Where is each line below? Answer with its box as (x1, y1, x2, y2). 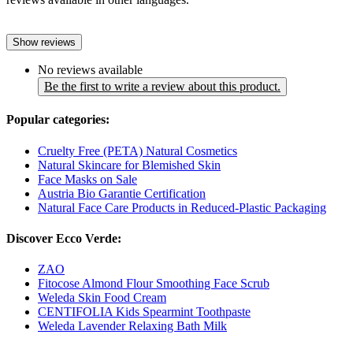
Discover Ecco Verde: (6, 231, 121, 245)
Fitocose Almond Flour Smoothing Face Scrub (38, 277, 269, 291)
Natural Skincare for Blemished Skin (38, 158, 221, 172)
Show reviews (13, 36, 76, 49)
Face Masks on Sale (38, 172, 137, 186)
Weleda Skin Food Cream (38, 291, 166, 305)
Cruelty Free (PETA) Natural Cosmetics (38, 143, 237, 158)
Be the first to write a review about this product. (44, 80, 281, 94)
